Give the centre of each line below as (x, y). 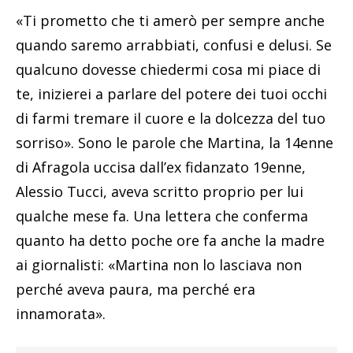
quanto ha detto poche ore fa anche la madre (170, 240)
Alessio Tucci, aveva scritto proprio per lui (160, 191)
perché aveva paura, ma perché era (136, 289)
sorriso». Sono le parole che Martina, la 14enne (175, 142)
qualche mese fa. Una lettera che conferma (162, 216)
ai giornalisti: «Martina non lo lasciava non (159, 264)
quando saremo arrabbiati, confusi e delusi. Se (174, 45)
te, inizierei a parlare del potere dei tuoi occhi (171, 93)
